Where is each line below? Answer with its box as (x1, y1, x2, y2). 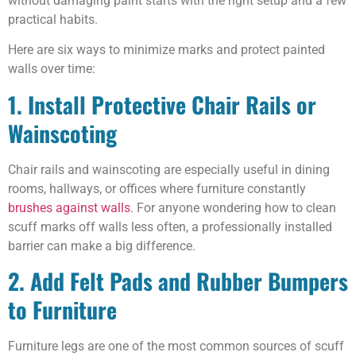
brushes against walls (8, 199, 130, 215)
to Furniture (8, 292, 117, 326)
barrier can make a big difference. (8, 238, 195, 253)
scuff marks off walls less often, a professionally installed (8, 219, 332, 234)
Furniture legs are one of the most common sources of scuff (8, 338, 344, 354)
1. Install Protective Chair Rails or (8, 87, 316, 121)
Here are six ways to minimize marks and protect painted (8, 42, 325, 58)
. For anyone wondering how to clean (130, 199, 336, 215)
